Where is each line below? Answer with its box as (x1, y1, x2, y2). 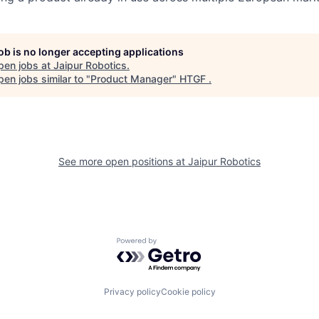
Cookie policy (160, 286, 216, 298)
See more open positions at (58, 155, 188, 167)
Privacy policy (103, 286, 161, 298)
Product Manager (90, 72, 172, 85)
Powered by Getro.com (116, 236, 241, 251)
